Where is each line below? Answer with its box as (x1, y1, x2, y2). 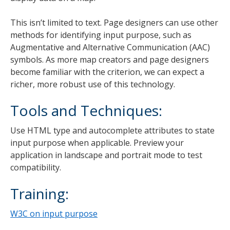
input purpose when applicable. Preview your (10, 137, 184, 148)
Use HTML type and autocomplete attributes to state (10, 124, 215, 136)
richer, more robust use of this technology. (10, 78, 175, 90)
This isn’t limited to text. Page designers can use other (10, 16, 218, 28)
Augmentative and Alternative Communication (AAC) (10, 41, 210, 53)
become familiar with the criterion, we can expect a (10, 66, 204, 78)
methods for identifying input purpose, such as (10, 29, 191, 41)
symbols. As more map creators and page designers (10, 53, 209, 65)
